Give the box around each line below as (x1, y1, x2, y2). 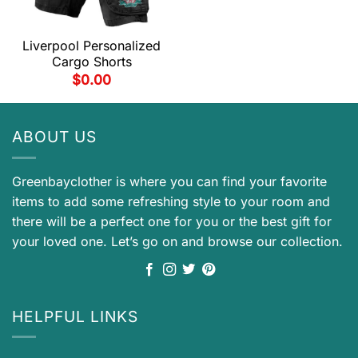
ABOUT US (12, 127, 97, 146)
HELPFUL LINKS (12, 306, 138, 326)
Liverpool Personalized (22, 38, 161, 54)
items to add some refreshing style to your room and (12, 193, 330, 209)
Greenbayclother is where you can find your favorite (12, 173, 327, 189)
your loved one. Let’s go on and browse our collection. (12, 233, 343, 249)
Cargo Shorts (51, 54, 132, 70)
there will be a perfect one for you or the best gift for (12, 213, 332, 229)
